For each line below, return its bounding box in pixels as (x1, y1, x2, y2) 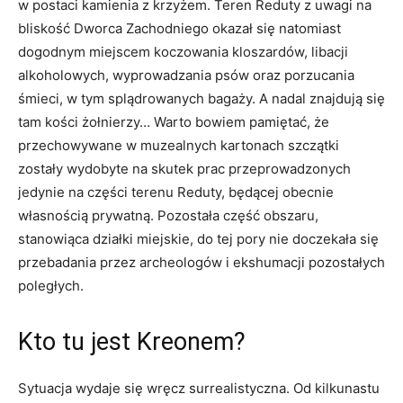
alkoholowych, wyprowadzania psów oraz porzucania (18, 67, 354, 85)
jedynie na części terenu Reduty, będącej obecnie (18, 184, 334, 201)
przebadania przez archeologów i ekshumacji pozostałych (18, 254, 385, 272)
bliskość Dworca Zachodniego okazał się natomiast (18, 20, 341, 38)
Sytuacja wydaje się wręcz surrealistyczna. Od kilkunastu (18, 380, 380, 398)
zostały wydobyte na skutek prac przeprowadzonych (18, 160, 351, 178)
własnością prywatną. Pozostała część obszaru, (18, 207, 318, 225)
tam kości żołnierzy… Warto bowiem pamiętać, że (18, 113, 329, 131)
